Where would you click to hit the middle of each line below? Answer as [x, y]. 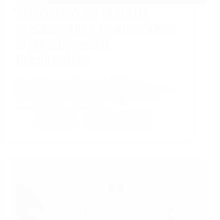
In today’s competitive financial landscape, [81, 81]
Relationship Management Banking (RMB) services [96, 89]
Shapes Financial [62, 44]
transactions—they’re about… [62, 107]
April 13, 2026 [124, 120]
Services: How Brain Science [95, 28]
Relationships [53, 59]
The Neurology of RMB [81, 12]
